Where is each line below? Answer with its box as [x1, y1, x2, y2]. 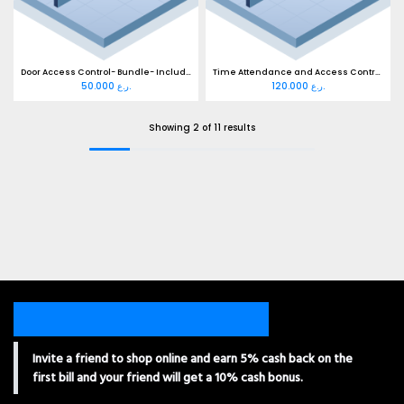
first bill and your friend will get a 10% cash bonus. [32, 366, 303, 388]
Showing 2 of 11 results [149, 121, 255, 134]
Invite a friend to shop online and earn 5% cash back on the [32, 347, 353, 369]
